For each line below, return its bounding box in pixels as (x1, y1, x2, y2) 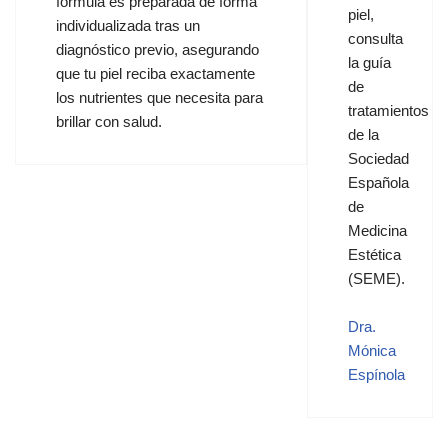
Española (348, 174, 410, 191)
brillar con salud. (56, 113, 162, 130)
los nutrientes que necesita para (56, 89, 263, 106)
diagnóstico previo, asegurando (56, 41, 259, 58)
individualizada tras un (56, 17, 200, 34)
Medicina (348, 222, 408, 239)
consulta (348, 30, 404, 47)
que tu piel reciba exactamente (56, 65, 255, 82)
